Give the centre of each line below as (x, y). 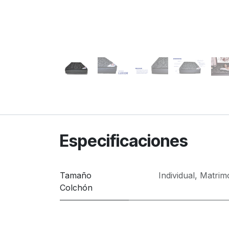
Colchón (76, 188)
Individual (177, 176)
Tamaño (76, 176)
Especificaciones (124, 141)
